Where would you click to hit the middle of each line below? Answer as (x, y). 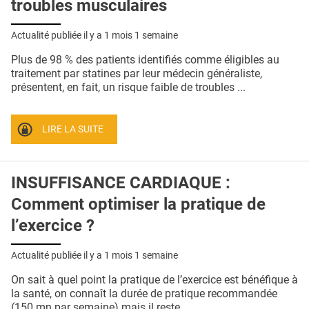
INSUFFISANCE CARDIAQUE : (121, 183)
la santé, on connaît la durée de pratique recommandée (144, 294)
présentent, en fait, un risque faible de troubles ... (128, 87)
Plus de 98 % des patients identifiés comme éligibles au (145, 59)
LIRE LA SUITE (73, 129)
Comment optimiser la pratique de (138, 205)
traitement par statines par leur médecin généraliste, (137, 73)
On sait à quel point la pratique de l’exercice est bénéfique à (154, 280)
